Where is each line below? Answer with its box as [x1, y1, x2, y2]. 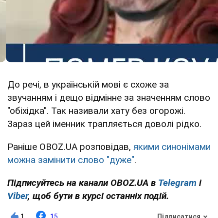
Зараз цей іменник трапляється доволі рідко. [7, 118, 201, 129]
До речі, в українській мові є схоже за [7, 78, 169, 90]
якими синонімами [133, 141, 211, 152]
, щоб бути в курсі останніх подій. [28, 190, 169, 201]
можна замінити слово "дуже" [7, 154, 134, 165]
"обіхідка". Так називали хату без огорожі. [7, 105, 185, 116]
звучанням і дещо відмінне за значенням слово [7, 91, 210, 103]
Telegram [158, 177, 197, 188]
